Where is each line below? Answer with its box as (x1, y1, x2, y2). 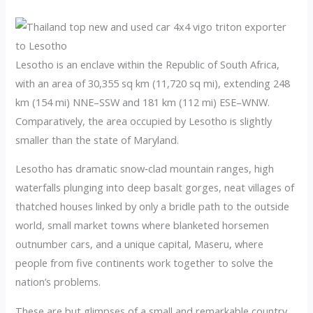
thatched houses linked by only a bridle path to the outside (15, 199, 290, 214)
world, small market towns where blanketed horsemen (15, 218, 270, 233)
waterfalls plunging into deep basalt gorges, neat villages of (15, 180, 295, 195)
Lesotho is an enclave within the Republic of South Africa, (15, 57, 280, 71)
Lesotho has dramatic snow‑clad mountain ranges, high (15, 161, 275, 176)
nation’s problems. (15, 275, 101, 289)
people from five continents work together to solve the (15, 256, 274, 270)
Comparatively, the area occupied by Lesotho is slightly (15, 113, 272, 128)
